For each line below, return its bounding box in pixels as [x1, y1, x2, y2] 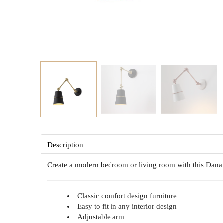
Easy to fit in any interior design [77, 202, 177, 210]
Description [47, 141, 84, 149]
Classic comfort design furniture [77, 192, 177, 200]
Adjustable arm [77, 213, 125, 221]
